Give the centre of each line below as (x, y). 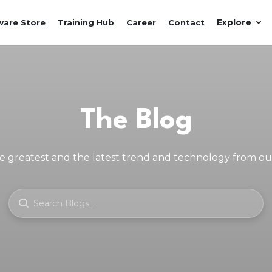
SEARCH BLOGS (39, 195)
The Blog (136, 121)
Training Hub (86, 22)
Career (141, 22)
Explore (234, 22)
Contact (186, 22)
